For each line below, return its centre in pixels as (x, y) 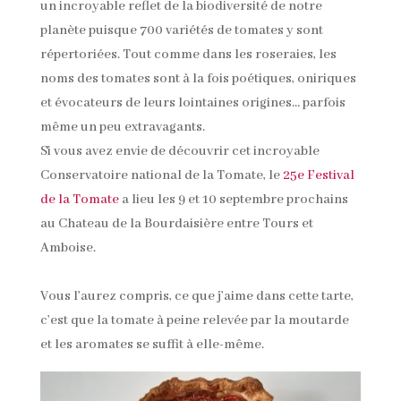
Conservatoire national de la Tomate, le (161, 175)
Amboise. (68, 247)
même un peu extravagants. (122, 127)
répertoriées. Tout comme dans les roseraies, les (188, 54)
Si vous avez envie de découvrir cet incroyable (179, 151)
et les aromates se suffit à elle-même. (152, 344)
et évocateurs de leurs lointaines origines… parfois (192, 102)
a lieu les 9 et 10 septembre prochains (233, 199)
